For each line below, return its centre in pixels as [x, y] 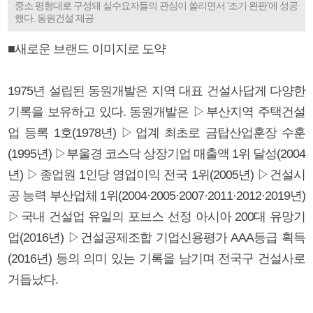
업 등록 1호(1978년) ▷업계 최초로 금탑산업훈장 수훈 [156, 132]
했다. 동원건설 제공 [54, 18]
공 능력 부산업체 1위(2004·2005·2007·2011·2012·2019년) [156, 195]
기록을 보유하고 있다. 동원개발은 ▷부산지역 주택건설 [156, 111]
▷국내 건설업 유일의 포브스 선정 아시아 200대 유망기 [156, 216]
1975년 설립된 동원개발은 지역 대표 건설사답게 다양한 [156, 90]
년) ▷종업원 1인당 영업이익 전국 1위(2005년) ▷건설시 [156, 174]
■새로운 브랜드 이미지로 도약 [87, 49]
